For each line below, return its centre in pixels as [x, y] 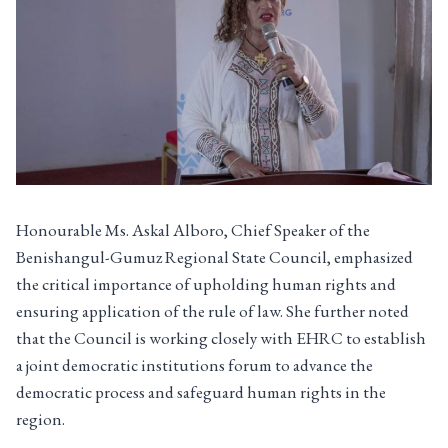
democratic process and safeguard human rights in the [201, 392]
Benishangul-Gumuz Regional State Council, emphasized [214, 257]
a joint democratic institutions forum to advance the [194, 365]
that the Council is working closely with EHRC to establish [221, 338]
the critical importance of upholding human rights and [206, 284]
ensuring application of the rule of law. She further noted [212, 311]
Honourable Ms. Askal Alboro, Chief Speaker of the [193, 230]
